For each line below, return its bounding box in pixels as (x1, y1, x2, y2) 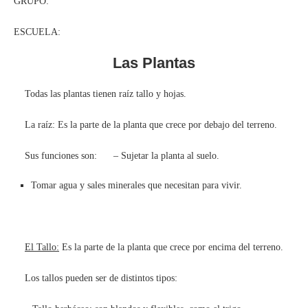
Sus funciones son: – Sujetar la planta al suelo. (14, 150, 219, 161)
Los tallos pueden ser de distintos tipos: (14, 272, 177, 283)
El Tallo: (25, 241, 59, 252)
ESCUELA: (14, 26, 60, 37)
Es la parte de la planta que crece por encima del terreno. (59, 241, 283, 252)
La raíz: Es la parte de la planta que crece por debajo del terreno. (14, 119, 277, 130)
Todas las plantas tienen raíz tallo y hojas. (14, 88, 186, 99)
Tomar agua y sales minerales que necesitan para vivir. (31, 179, 242, 190)
